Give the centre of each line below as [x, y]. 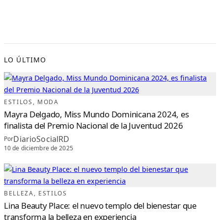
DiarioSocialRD [41, 139]
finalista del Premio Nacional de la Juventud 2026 [94, 125]
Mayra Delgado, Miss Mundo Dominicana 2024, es [96, 114]
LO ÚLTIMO [25, 59]
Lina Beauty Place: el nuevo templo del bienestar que [100, 206]
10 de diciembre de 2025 [39, 148]
